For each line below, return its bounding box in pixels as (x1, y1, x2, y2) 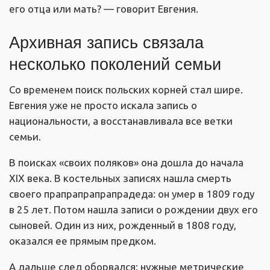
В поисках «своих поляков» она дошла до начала (9, 157, 243, 169)
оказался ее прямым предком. (9, 235, 156, 247)
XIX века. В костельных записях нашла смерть (9, 172, 231, 184)
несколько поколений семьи (9, 51, 221, 75)
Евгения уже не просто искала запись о (9, 99, 197, 111)
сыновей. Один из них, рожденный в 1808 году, (9, 219, 236, 231)
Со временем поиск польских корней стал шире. (9, 84, 243, 96)
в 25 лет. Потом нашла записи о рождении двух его (9, 204, 258, 216)
